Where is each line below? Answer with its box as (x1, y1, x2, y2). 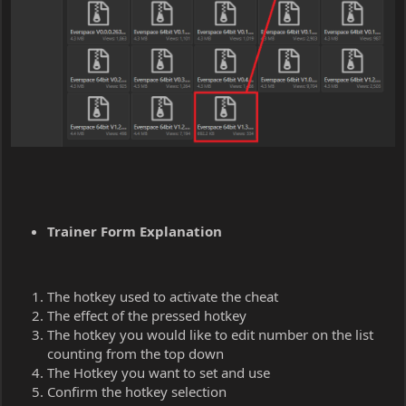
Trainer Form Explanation (47, 221, 222, 240)
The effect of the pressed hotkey (47, 305, 246, 324)
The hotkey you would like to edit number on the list (47, 324, 373, 343)
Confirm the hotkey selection (47, 382, 227, 401)
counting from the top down (47, 343, 224, 362)
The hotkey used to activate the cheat (47, 286, 278, 305)
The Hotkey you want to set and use (47, 362, 270, 382)
